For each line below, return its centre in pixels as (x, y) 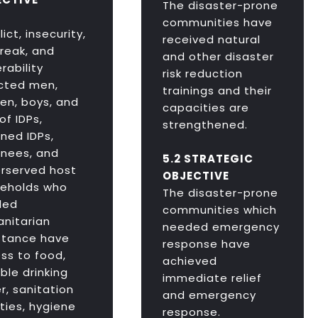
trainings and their (218, 91)
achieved (190, 261)
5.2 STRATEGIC (208, 159)
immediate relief (213, 278)
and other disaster (219, 57)
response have (207, 244)
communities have (218, 23)
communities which (220, 210)
